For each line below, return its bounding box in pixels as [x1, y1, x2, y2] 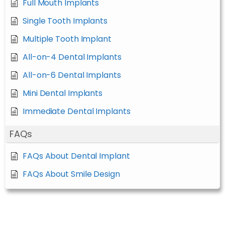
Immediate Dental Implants [23, 105, 131, 117]
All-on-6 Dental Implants [23, 69, 121, 81]
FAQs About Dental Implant [23, 150, 130, 162]
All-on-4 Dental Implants [23, 51, 122, 63]
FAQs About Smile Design [23, 168, 120, 180]
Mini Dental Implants [23, 87, 102, 99]
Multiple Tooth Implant [23, 33, 111, 45]
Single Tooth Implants [23, 15, 107, 27]
